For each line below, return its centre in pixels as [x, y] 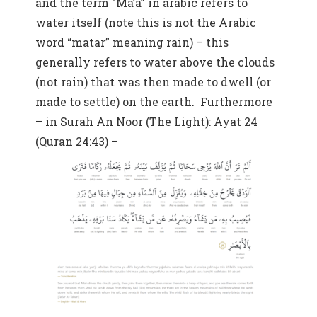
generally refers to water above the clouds [155, 62]
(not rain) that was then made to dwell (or [153, 81]
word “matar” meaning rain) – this [132, 42]
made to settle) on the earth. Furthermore [154, 101]
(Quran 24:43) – [78, 141]
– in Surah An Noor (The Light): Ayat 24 [146, 121]
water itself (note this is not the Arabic [146, 22]
